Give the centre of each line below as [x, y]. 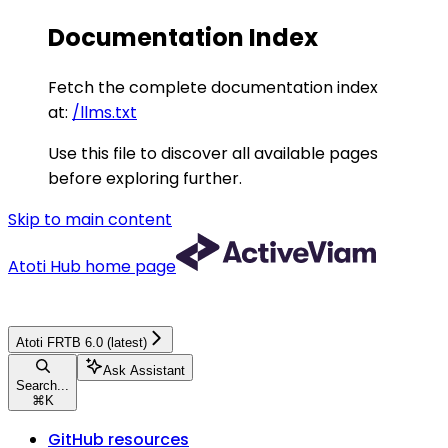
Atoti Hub [44, 266]
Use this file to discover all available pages [213, 153]
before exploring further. [145, 178]
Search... [42, 385]
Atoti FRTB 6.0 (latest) [81, 342]
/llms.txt [104, 112]
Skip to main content [90, 219]
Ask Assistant [144, 370]
